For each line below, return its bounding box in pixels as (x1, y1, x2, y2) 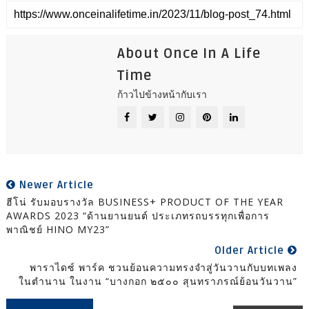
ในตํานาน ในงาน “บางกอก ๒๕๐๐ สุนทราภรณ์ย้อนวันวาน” (19, 275, 298, 288)
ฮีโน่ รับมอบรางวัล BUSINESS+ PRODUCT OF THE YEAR (6, 195, 283, 209)
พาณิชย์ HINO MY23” (6, 223, 110, 237)
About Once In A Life (117, 46, 261, 63)
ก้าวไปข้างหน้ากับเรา (117, 88, 207, 101)
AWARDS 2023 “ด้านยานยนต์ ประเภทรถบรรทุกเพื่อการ (6, 209, 270, 223)
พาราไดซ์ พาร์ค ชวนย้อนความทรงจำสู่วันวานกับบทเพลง (30, 261, 298, 275)
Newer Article (15, 179, 94, 192)
